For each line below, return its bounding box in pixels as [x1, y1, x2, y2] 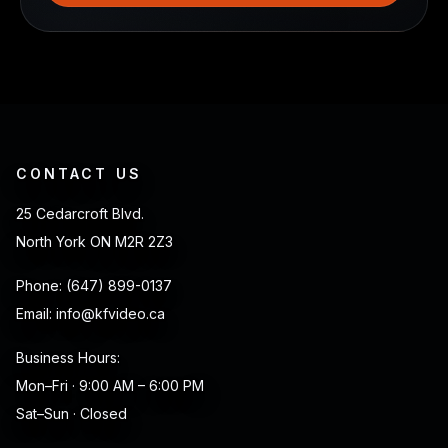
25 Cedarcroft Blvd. [16, 204, 144, 222]
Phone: [16, 276, 62, 294]
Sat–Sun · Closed [16, 404, 127, 422]
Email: [16, 304, 52, 322]
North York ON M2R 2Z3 [16, 232, 173, 250]
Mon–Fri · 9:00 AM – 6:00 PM [16, 376, 204, 394]
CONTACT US [16, 164, 142, 182]
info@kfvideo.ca [56, 304, 165, 322]
